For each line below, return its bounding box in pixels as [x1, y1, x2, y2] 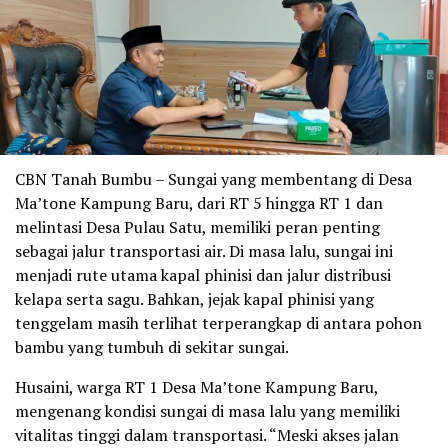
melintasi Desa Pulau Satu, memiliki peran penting [15, 215, 380, 238]
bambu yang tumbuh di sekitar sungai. [15, 335, 289, 358]
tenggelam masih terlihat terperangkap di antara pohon [15, 311, 422, 334]
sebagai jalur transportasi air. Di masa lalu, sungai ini [15, 239, 393, 262]
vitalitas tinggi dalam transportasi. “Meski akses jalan [15, 423, 399, 446]
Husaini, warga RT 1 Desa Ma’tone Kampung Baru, [15, 375, 378, 398]
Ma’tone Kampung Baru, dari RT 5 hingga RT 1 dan [15, 191, 383, 214]
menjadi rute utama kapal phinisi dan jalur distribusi [15, 263, 391, 286]
